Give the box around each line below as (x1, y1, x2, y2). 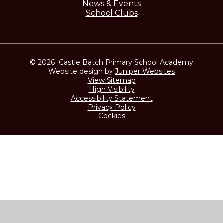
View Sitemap (87, 76, 136, 85)
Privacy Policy (87, 103, 136, 112)
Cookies (98, 111, 125, 121)
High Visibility (88, 85, 135, 94)
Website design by (48, 67, 115, 76)
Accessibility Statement (70, 94, 153, 103)
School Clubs (85, 8, 138, 18)
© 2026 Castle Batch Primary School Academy (30, 58, 193, 67)
